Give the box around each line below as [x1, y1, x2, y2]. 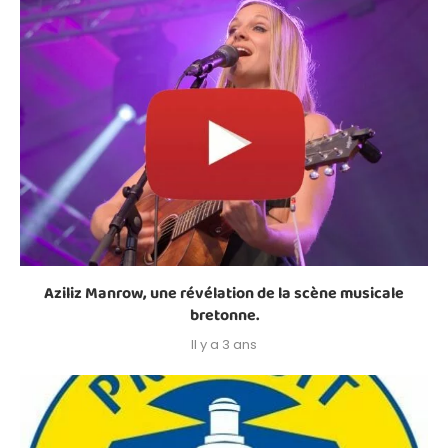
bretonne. [189, 302, 259, 328]
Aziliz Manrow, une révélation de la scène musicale [44, 280, 404, 306]
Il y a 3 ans [191, 334, 257, 354]
